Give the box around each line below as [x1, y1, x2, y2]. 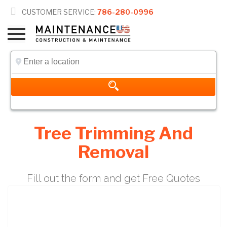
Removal [78, 141, 149, 163]
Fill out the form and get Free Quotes [27, 172, 200, 184]
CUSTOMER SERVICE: [20, 8, 97, 16]
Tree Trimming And [34, 123, 193, 144]
